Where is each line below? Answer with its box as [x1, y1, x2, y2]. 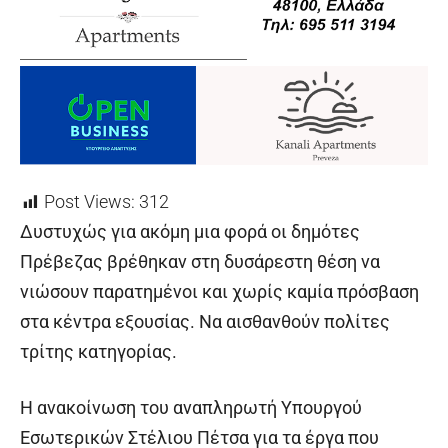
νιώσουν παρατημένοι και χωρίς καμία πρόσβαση [20, 281, 419, 303]
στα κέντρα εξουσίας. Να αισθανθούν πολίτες [20, 311, 390, 333]
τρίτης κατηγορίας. [20, 341, 177, 363]
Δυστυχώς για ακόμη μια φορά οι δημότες [20, 221, 360, 243]
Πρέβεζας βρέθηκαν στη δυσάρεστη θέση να [20, 251, 380, 273]
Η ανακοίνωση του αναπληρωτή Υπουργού [20, 397, 362, 419]
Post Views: [44, 191, 135, 213]
